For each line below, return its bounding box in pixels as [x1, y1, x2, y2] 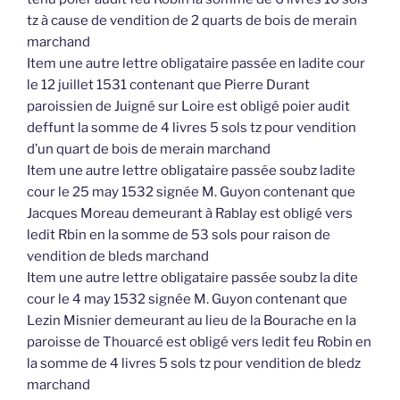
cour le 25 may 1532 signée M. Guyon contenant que [27, 184, 355, 201]
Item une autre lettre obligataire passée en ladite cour [27, 55, 365, 72]
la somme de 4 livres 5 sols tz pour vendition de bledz [27, 355, 361, 372]
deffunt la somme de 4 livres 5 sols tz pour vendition [27, 120, 356, 137]
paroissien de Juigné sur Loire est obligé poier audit [27, 98, 350, 115]
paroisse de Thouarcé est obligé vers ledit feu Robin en [27, 334, 371, 351]
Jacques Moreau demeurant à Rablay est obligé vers [27, 205, 353, 222]
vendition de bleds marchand [27, 248, 209, 265]
